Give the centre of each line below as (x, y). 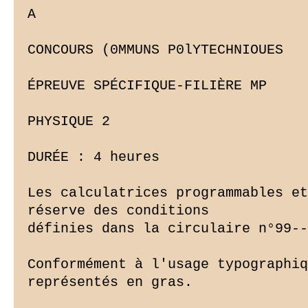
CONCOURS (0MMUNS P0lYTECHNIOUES (155, 50)
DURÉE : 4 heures (93, 157)
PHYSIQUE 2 (69, 122)
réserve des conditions (118, 211)
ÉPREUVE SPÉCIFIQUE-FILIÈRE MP (147, 86)
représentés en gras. (110, 283)
